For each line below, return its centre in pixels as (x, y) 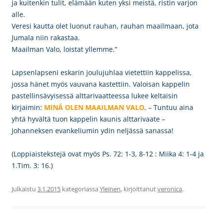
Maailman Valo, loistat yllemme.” (64, 49)
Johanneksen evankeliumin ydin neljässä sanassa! (98, 131)
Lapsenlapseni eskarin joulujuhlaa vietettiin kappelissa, (102, 72)
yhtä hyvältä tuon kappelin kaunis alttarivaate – (88, 119)
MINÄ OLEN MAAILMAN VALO (94, 107)
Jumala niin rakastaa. (46, 38)
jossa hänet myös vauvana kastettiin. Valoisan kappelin (101, 84)
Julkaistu (24, 189)
